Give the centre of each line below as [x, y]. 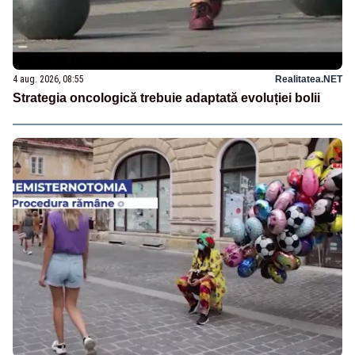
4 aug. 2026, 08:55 [48, 80]
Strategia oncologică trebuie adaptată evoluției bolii [166, 98]
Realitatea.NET [309, 80]
